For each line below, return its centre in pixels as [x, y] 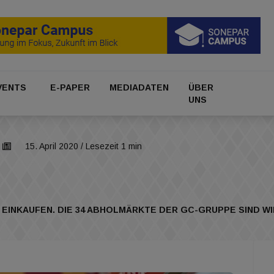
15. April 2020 [52, 146]
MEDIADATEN [139, 88]
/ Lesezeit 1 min [110, 146]
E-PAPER [70, 88]
